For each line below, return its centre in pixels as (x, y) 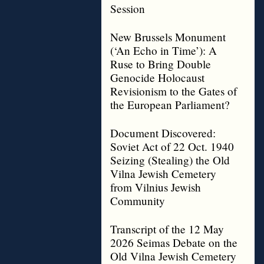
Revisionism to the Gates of (174, 91)
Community (138, 201)
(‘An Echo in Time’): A (164, 50)
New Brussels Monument (168, 37)
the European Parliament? (170, 105)
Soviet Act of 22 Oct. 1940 (172, 146)
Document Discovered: (163, 133)
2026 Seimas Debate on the (174, 242)
